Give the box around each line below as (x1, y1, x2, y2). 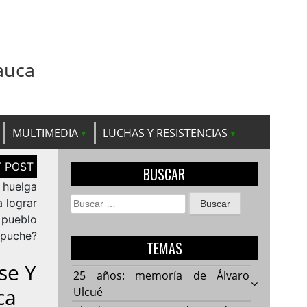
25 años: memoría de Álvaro (73, 267, 250, 283)
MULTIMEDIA (12, 125, 78, 140)
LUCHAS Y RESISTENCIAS (103, 125, 228, 140)
